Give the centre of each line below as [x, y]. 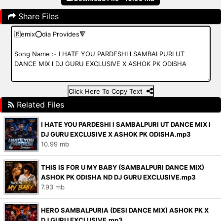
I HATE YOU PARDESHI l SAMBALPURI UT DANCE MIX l [126, 124]
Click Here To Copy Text [107, 91]
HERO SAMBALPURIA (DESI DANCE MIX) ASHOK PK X [125, 210]
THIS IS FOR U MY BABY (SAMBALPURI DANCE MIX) [123, 167]
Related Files [39, 105]
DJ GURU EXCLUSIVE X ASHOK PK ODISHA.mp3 [116, 134]
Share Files [37, 16]
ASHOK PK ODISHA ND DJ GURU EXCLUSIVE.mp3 [118, 177]
